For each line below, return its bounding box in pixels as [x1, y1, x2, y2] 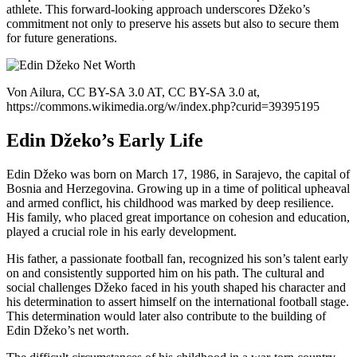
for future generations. [6, 31, 117, 45]
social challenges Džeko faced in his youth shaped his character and [6, 280, 346, 295]
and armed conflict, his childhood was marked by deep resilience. [6, 196, 334, 210]
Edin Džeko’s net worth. [6, 324, 129, 338]
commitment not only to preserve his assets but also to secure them [6, 17, 339, 31]
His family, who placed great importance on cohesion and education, [6, 210, 350, 225]
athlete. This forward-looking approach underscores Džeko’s [6, 2, 310, 17]
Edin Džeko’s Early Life [6, 130, 203, 151]
